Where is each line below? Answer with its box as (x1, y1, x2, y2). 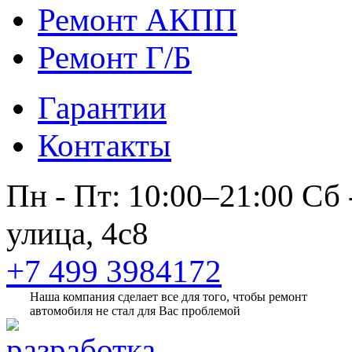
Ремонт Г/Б (38, 39, 192, 76)
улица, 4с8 (6, 215, 148, 252)
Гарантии (38, 90, 167, 126)
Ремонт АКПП (38, 2, 237, 38)
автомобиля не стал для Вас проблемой (30, 304, 240, 318)
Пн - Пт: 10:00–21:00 (6, 178, 294, 214)
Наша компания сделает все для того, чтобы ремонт (30, 290, 307, 304)
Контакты (38, 127, 171, 164)
